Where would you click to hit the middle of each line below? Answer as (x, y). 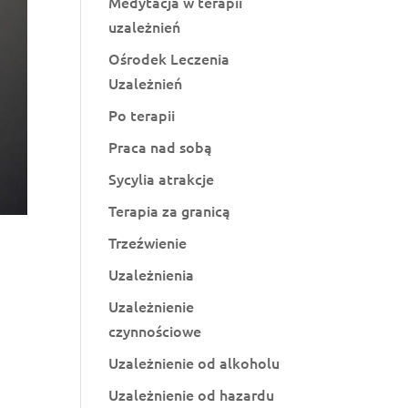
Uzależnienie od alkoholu (194, 362)
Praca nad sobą (161, 147)
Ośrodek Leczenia (169, 58)
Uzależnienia (152, 274)
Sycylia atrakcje (162, 178)
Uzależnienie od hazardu (192, 394)
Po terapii (142, 115)
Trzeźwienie (148, 242)
